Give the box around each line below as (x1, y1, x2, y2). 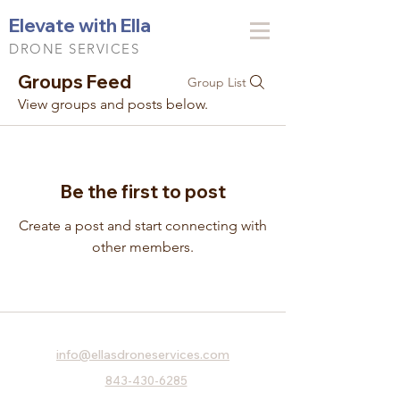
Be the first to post (60, 180, 226, 203)
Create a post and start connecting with (19, 217, 267, 234)
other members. (92, 238, 194, 255)
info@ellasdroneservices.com (56, 346, 229, 362)
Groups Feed (18, 71, 131, 93)
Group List (187, 74, 246, 90)
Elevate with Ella (9, 13, 151, 37)
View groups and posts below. (18, 96, 208, 112)
